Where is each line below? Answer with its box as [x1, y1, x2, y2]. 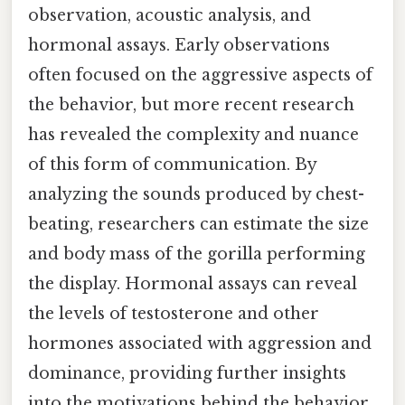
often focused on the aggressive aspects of [28, 64, 372, 85]
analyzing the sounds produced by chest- [28, 184, 364, 204]
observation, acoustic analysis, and [28, 5, 311, 25]
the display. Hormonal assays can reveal [28, 273, 357, 294]
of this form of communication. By [28, 154, 316, 174]
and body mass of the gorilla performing [28, 243, 365, 264]
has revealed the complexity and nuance [28, 124, 359, 145]
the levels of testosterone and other [28, 303, 319, 324]
